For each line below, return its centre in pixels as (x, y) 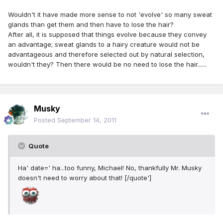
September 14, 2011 (87, 120)
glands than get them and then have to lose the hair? (91, 25)
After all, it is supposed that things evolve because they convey (107, 35)
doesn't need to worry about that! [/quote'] (85, 178)
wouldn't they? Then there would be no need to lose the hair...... (107, 64)
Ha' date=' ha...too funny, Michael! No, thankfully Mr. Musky (110, 168)
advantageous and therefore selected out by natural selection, (106, 55)
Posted (46, 120)
